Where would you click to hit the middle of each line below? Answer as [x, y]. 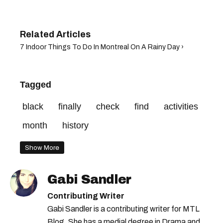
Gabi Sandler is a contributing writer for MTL [123, 209]
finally [70, 106]
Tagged [36, 84]
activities [181, 106]
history [75, 125]
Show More [42, 147]
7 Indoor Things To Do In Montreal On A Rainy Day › [102, 47]
